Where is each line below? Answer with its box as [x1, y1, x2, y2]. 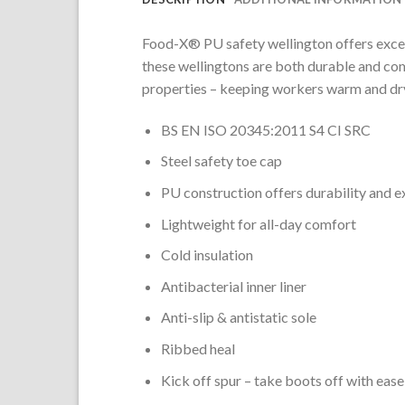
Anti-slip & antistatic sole [160, 308, 316, 326]
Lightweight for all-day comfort [160, 214, 356, 232]
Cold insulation [160, 246, 253, 264]
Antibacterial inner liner [160, 277, 306, 295]
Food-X [142, 34, 188, 52]
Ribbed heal [160, 339, 235, 357]
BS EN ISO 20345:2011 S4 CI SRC [160, 120, 371, 138]
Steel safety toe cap [160, 152, 282, 170]
